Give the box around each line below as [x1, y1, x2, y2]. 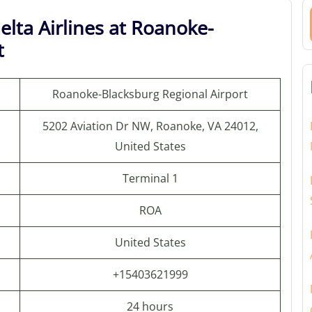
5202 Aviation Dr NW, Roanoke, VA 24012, [42, 118, 258, 134]
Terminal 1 [122, 171, 178, 186]
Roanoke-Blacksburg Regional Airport [52, 86, 248, 102]
